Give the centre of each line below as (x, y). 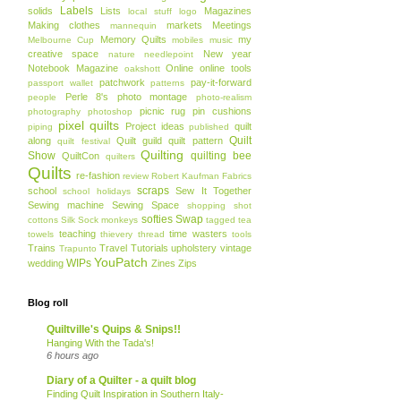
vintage (236, 248)
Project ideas (155, 126)
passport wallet (60, 83)
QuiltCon (80, 156)
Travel (114, 248)
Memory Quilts (133, 39)
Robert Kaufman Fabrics (201, 176)
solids (40, 11)
